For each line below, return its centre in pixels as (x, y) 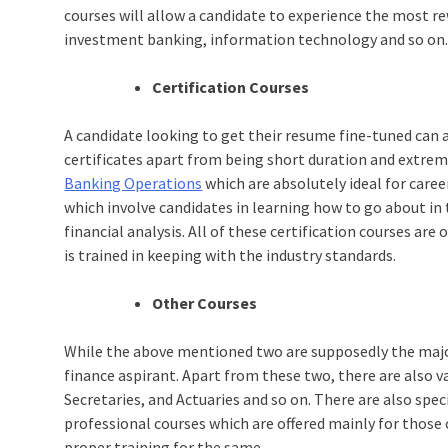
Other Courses (205, 302)
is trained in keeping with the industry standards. (230, 254)
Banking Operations (133, 182)
